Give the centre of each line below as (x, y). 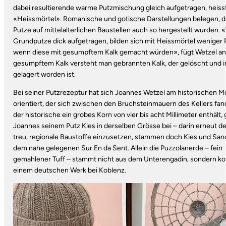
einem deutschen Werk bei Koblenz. (69, 171)
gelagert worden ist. (44, 75)
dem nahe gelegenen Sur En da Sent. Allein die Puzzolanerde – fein (118, 148)
